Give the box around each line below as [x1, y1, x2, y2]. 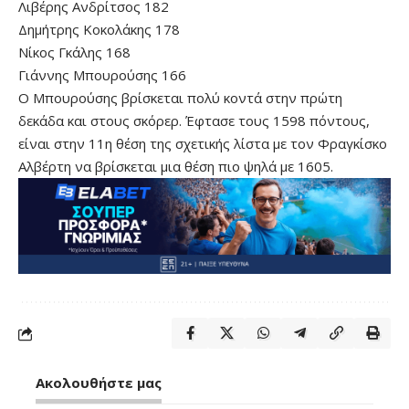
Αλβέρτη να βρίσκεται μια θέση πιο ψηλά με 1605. [18, 157, 333, 175]
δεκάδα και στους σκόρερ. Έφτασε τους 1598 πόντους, [18, 111, 370, 130]
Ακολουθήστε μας [36, 373, 162, 393]
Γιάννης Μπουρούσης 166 [18, 66, 186, 84]
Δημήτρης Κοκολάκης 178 [18, 20, 180, 38]
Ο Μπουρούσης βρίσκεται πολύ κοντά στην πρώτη [18, 89, 342, 107]
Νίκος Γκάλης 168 [18, 43, 131, 61]
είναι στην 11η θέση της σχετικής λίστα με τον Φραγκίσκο [18, 134, 387, 152]
